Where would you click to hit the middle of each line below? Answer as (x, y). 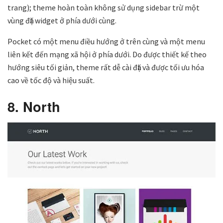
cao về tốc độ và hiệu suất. (51, 80)
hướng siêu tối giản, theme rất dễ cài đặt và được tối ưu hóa (106, 67)
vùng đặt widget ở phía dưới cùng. (62, 20)
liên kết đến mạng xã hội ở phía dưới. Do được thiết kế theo (107, 54)
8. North (34, 107)
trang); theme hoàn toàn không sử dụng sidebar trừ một (104, 7)
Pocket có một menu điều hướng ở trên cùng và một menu (106, 41)
